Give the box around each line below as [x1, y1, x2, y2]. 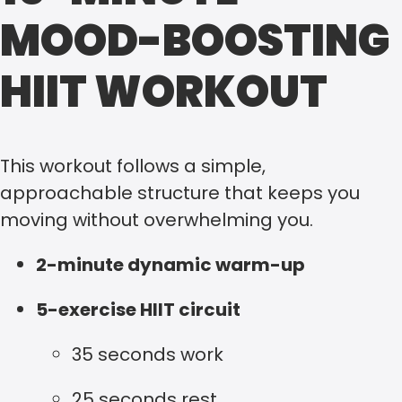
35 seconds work [72, 342, 223, 368]
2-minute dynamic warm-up [36, 252, 305, 278]
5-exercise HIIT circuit [36, 297, 240, 323]
